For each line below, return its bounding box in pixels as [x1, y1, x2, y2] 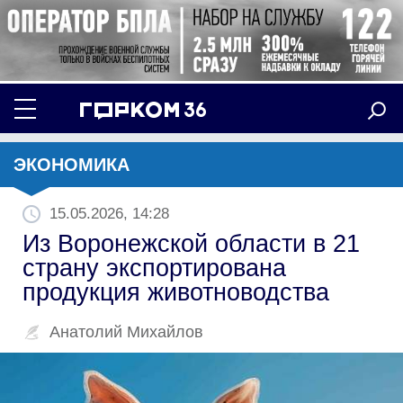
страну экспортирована [22, 254, 286, 282]
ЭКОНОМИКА [13, 154, 130, 175]
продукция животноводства [22, 278, 329, 306]
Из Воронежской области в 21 [22, 229, 360, 257]
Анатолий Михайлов [49, 322, 203, 341]
